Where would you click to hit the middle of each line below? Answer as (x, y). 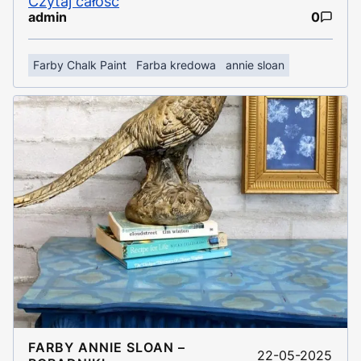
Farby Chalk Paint (80, 64)
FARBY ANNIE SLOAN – (107, 347)
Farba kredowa (176, 64)
